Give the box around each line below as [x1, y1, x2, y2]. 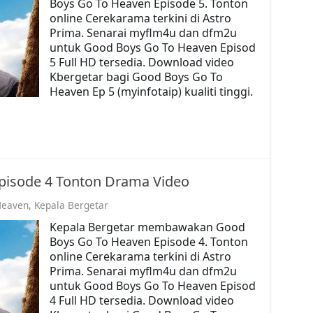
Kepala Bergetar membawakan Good [49, 219, 245, 235]
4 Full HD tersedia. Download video [49, 292, 234, 308]
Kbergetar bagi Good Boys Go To [49, 68, 223, 85]
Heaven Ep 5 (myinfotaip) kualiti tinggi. [49, 83, 253, 99]
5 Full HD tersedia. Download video [49, 54, 234, 70]
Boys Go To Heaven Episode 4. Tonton [49, 233, 248, 249]
